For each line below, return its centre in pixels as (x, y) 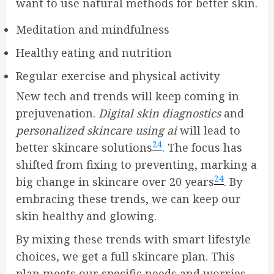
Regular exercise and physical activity (118, 76)
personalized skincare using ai (96, 130)
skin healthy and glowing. (86, 216)
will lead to (209, 130)
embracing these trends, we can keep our (128, 198)
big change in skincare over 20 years (115, 181)
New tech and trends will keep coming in (128, 96)
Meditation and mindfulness (93, 29)
